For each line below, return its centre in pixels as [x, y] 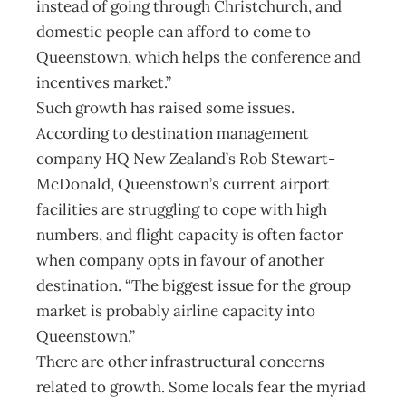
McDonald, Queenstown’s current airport [183, 184]
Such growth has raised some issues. [165, 108]
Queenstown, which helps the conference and [198, 57]
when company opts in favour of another [180, 260]
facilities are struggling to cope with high [182, 209]
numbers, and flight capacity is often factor [189, 235]
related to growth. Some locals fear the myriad [201, 387]
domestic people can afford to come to [174, 32]
